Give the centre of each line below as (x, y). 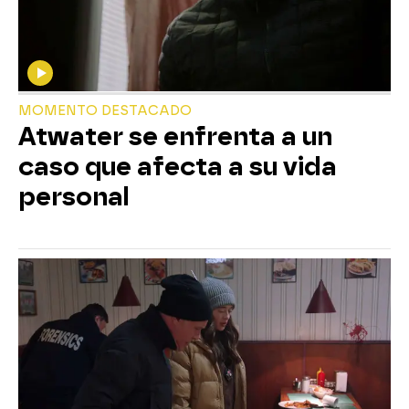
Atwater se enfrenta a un (175, 136)
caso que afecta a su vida (178, 166)
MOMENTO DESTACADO (105, 110)
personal (74, 196)
